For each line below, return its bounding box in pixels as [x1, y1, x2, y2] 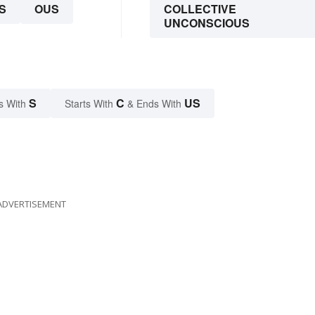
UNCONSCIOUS [163, 14, 250, 31]
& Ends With [124, 96, 184, 110]
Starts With [65, 96, 116, 110]
